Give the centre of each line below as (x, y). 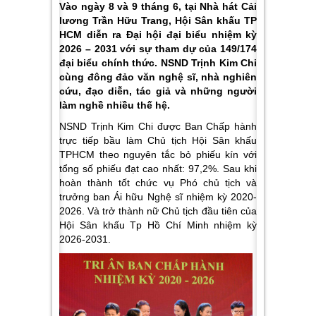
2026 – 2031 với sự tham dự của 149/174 (158, 49)
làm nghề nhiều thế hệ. (115, 105)
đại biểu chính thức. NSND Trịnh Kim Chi (158, 63)
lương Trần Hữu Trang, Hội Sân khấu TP (158, 20)
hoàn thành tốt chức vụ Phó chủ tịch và (158, 183)
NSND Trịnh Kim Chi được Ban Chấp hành (158, 126)
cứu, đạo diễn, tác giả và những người (158, 91)
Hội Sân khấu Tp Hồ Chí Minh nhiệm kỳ (158, 225)
